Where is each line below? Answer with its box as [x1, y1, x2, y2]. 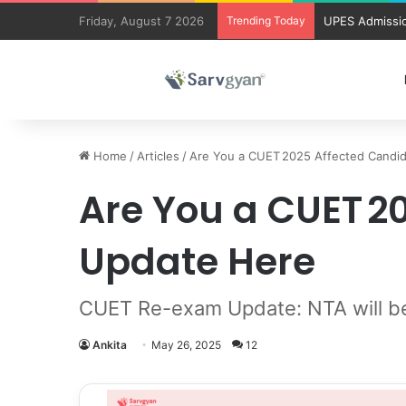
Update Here [79, 236, 315, 287]
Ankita [92, 338, 127, 352]
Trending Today [227, 14, 305, 27]
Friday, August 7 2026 [79, 14, 204, 28]
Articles [137, 149, 179, 163]
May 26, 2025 [151, 338, 221, 352]
